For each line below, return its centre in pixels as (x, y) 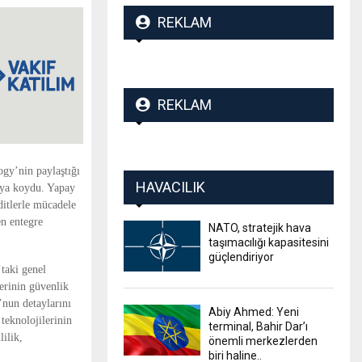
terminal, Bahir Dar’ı (258, 326)
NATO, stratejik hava (260, 227)
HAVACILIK (170, 187)
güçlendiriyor (241, 257)
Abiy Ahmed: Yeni (254, 311)
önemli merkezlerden (263, 341)
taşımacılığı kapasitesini (269, 242)
